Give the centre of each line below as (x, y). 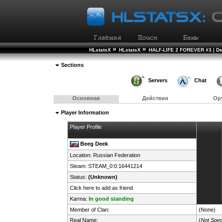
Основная (86, 98)
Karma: (79, 198)
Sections (71, 65)
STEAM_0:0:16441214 (115, 166)
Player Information (84, 112)
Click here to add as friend (101, 188)
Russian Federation (116, 155)
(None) (207, 209)
